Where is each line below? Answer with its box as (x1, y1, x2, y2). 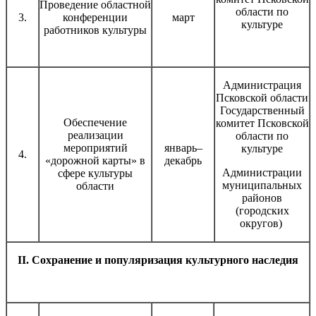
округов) (239, 217, 285, 229)
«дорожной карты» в (45, 154, 145, 166)
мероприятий (63, 141, 128, 154)
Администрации (222, 166, 302, 178)
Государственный (219, 104, 305, 116)
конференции (63, 11, 128, 23)
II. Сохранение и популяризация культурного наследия (18, 253, 298, 266)
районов (242, 191, 282, 204)
